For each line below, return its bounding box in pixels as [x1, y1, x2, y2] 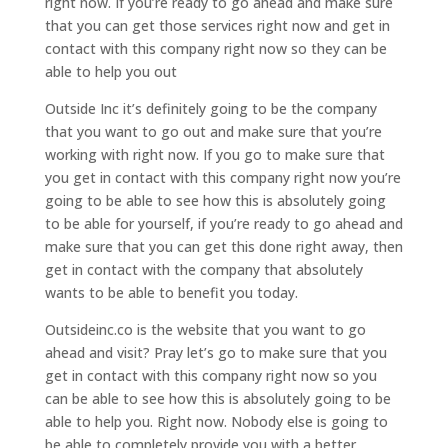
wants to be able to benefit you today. [44, 282, 298, 302]
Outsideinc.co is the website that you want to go [44, 319, 366, 339]
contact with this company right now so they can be [44, 38, 387, 58]
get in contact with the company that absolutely [44, 259, 363, 279]
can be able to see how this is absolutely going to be [44, 388, 391, 408]
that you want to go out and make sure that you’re [44, 121, 382, 141]
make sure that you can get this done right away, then [44, 236, 403, 256]
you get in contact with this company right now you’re [44, 167, 401, 187]
